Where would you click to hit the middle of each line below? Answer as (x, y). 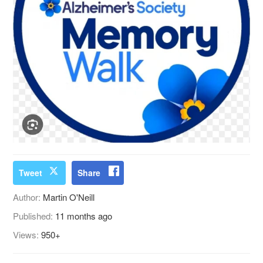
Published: (34, 216)
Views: (27, 235)
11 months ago (84, 216)
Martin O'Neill (69, 197)
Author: (28, 197)
